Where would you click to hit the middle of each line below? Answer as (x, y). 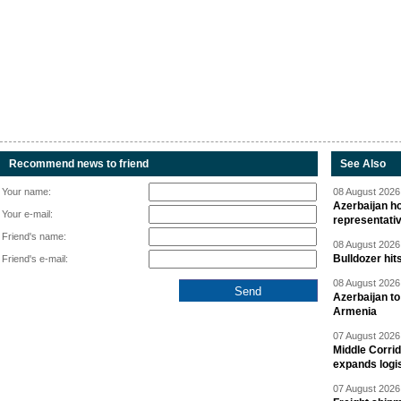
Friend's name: (34, 237)
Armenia (355, 312)
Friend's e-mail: (35, 259)
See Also (363, 164)
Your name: (26, 192)
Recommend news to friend (79, 164)
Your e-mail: (27, 214)
